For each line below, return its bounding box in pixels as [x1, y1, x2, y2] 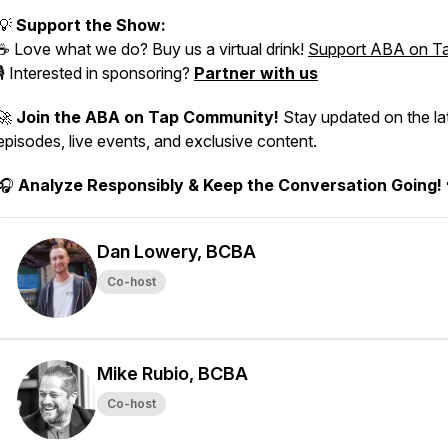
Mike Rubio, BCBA [97, 363, 248, 384]
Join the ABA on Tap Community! [16, 107, 279, 127]
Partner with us [194, 63, 318, 83]
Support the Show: [16, 15, 166, 35]
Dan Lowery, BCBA [97, 241, 256, 262]
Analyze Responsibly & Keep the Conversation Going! [18, 175, 442, 195]
